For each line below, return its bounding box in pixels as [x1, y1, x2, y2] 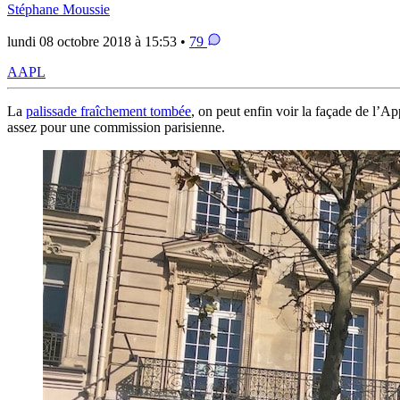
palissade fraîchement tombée [26, 104, 191, 120]
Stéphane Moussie [7, 2, 110, 18]
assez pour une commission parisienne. [7, 120, 225, 136]
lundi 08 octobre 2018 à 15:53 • [7, 34, 189, 50]
